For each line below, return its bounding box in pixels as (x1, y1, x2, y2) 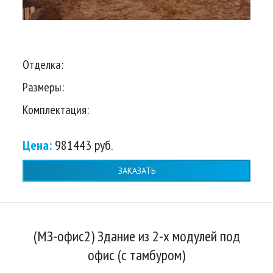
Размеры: (23, 79, 64, 96)
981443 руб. (55, 136, 113, 154)
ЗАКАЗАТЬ (118, 165, 155, 176)
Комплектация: (23, 102, 89, 118)
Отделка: (23, 57, 63, 73)
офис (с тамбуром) (88, 246, 185, 265)
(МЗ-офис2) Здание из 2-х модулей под (33, 227, 240, 246)
